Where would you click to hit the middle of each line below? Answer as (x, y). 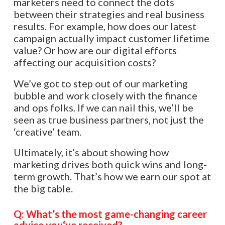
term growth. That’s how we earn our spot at (112, 177)
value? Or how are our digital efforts (95, 50)
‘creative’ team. (47, 131)
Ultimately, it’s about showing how (91, 152)
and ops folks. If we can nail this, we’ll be (103, 107)
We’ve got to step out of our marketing (100, 83)
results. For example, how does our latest (105, 26)
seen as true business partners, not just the (108, 119)
